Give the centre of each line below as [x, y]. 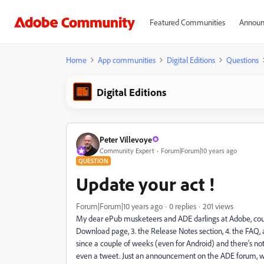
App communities [127, 60]
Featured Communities [187, 22]
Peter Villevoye [126, 139]
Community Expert [127, 150]
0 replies [183, 206]
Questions [242, 60]
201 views [218, 206]
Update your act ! [145, 184]
